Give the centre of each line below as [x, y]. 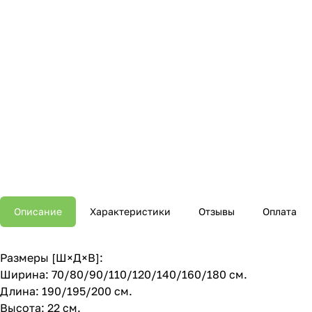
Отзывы [217, 212]
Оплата [280, 212]
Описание [38, 212]
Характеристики [130, 212]
